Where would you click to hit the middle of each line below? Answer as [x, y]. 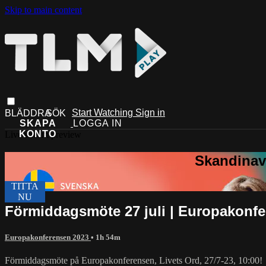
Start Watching [104, 112]
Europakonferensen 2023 [48, 237]
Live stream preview [43, 134]
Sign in [150, 112]
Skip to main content [43, 10]
